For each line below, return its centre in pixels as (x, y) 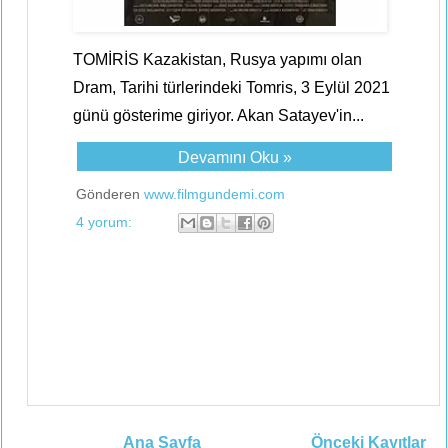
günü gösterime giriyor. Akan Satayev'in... (218, 115)
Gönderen (110, 194)
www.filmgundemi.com (214, 194)
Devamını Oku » (234, 157)
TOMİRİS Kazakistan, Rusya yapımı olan (217, 59)
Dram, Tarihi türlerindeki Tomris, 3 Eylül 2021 (231, 87)
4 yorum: (106, 221)
